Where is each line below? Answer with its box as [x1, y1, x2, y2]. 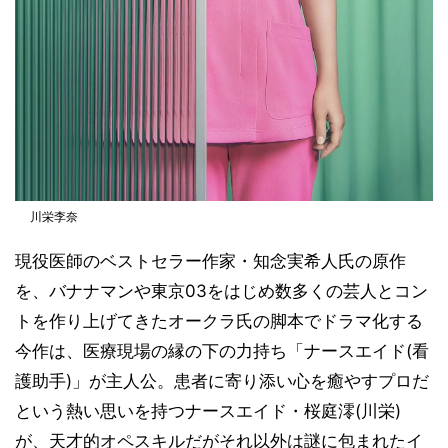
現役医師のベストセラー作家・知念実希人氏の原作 [15, 250, 406, 271]
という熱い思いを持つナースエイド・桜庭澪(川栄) [15, 400, 401, 421]
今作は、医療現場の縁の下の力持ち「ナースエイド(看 [15, 340, 429, 361]
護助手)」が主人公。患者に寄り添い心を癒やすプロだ [15, 370, 429, 391]
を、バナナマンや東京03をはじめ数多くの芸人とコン [15, 280, 428, 301]
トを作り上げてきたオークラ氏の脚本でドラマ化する [15, 310, 423, 331]
